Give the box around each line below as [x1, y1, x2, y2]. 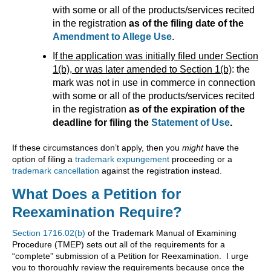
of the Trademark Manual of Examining [85, 228, 237, 238]
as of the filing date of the [126, 18, 244, 29]
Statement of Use [151, 117, 230, 128]
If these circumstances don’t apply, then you [12, 143, 182, 153]
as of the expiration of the [126, 104, 245, 115]
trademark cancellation [12, 166, 99, 176]
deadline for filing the [53, 117, 151, 128]
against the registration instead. [99, 166, 222, 176]
